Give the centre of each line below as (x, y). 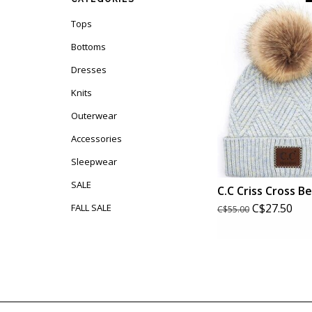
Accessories (96, 139)
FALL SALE (91, 208)
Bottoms (88, 47)
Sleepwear (94, 162)
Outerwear (94, 116)
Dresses (89, 70)
